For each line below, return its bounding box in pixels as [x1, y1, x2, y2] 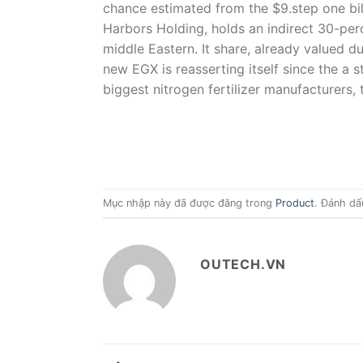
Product [275, 196, 314, 209]
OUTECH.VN [200, 256, 287, 273]
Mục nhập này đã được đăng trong [103, 196, 275, 209]
